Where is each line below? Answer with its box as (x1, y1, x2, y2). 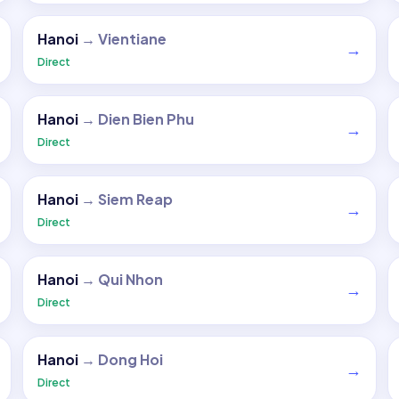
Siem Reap (98, 190, 174, 208)
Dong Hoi (98, 350, 164, 369)
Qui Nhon (98, 270, 164, 289)
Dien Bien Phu (98, 110, 195, 128)
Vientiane (98, 29, 167, 48)
